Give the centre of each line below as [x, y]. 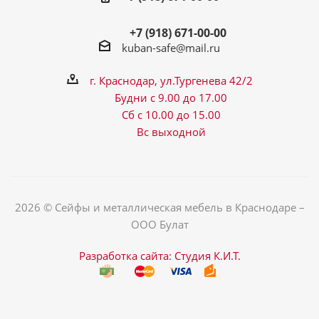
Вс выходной [171, 131]
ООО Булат [159, 224]
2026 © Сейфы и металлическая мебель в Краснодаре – [159, 207]
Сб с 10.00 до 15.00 [171, 114]
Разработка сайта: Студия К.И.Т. [159, 255]
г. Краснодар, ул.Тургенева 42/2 [171, 80]
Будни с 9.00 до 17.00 [171, 97]
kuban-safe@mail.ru [171, 47]
